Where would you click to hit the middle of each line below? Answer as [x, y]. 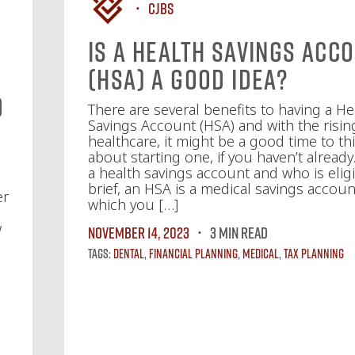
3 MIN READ [239, 232]
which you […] [133, 204]
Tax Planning [314, 254]
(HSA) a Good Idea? [191, 79]
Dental [129, 254]
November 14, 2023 [139, 232]
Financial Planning [193, 254]
